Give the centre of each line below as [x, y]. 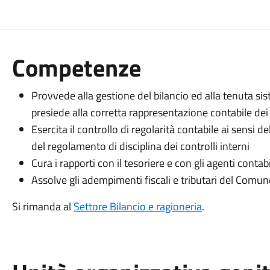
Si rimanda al [42, 206]
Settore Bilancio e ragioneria [137, 206]
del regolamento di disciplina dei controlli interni [140, 146]
